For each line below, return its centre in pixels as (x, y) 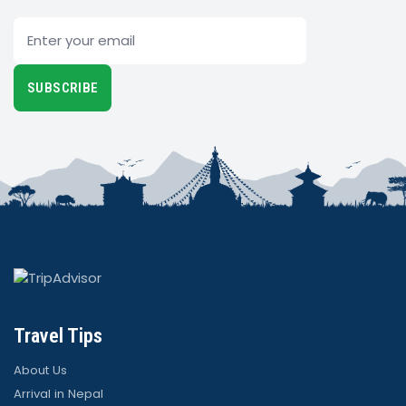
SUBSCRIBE (63, 88)
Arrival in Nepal (58, 393)
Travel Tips (58, 336)
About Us (40, 371)
